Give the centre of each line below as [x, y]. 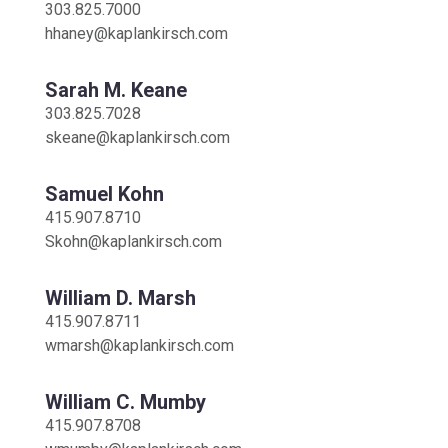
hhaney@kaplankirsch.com [136, 33]
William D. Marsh [120, 297]
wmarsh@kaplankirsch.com [139, 345]
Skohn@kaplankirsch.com [133, 241]
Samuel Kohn [104, 193]
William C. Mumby [125, 401]
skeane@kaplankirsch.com [137, 137]
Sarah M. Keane [115, 89]
